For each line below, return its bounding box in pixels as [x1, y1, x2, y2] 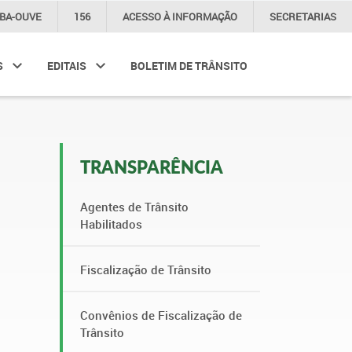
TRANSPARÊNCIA [80, 156, 223, 178]
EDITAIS [47, 58, 86, 73]
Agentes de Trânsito [80, 199, 189, 214]
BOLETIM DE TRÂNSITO [130, 58, 247, 73]
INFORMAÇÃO [172, 9, 237, 24]
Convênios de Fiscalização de [80, 307, 242, 323]
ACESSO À [123, 9, 172, 24]
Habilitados [80, 216, 142, 232]
